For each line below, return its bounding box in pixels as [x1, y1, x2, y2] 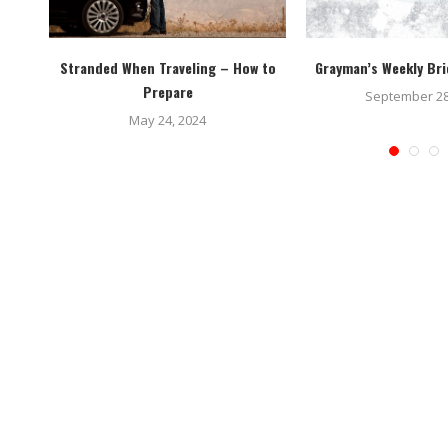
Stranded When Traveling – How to [59, 57, 276, 79]
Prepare [142, 81, 193, 103]
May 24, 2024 [129, 111, 207, 130]
